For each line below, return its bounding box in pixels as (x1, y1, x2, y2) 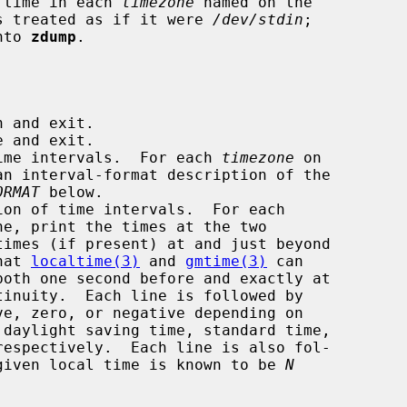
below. (40, 183, 104, 201)
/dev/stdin (213, 10, 303, 28)
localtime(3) (31, 252, 140, 270)
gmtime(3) (185, 252, 267, 270)
